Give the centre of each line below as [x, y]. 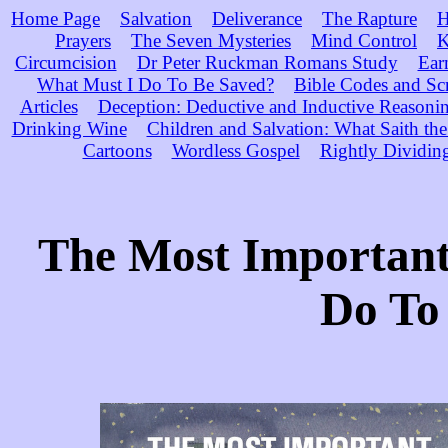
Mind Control [364, 40]
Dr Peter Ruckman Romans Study [267, 62]
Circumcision [65, 62]
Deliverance [257, 18]
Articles [48, 106]
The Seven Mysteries [211, 40]
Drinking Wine [69, 128]
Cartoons [117, 150]
